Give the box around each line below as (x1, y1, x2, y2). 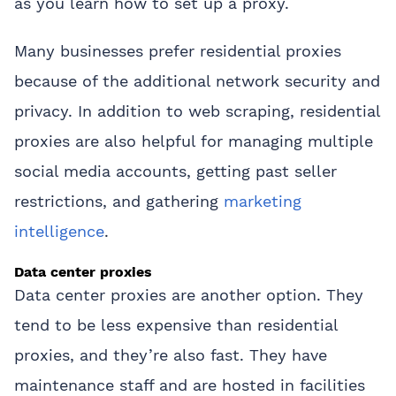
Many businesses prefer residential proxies (14, 41, 341, 60)
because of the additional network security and (14, 71, 380, 90)
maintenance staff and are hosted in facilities (14, 375, 365, 394)
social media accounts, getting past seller (14, 161, 337, 180)
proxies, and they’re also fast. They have (14, 345, 327, 364)
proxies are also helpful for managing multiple (14, 131, 373, 150)
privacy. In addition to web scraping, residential (14, 101, 380, 120)
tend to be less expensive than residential (14, 315, 338, 334)
